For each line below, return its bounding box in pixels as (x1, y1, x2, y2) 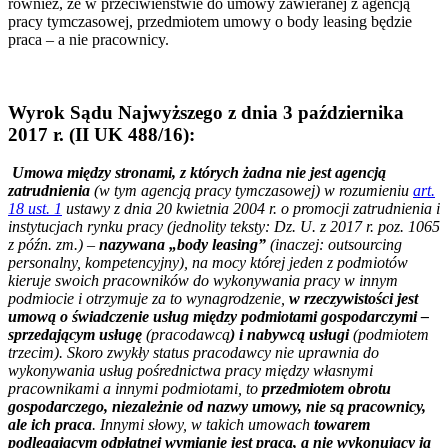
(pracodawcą (142, 326, 230, 344)
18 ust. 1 (8, 200, 62, 218)
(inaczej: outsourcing (266, 236, 402, 254)
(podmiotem (349, 326, 429, 344)
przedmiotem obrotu (262, 380, 391, 398)
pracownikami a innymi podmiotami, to (8, 380, 262, 398)
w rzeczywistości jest (289, 290, 418, 308)
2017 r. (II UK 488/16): (8, 123, 195, 145)
